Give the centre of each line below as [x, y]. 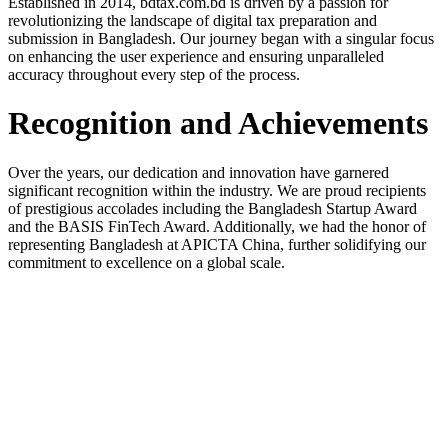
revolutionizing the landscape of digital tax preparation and [192, 20]
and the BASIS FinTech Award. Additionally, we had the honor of [217, 226]
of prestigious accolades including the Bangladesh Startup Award [212, 208]
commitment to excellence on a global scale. [146, 262]
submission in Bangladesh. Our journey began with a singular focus [221, 38]
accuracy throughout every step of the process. [154, 74]
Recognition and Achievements [218, 123]
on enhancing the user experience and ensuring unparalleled [196, 56]
